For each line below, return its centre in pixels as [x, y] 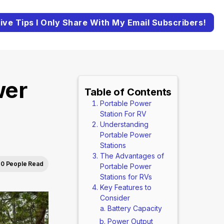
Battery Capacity [134, 208]
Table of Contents [128, 92]
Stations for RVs [126, 177]
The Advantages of [132, 156]
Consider [115, 198]
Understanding [124, 124]
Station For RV [123, 114]
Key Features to [125, 187]
